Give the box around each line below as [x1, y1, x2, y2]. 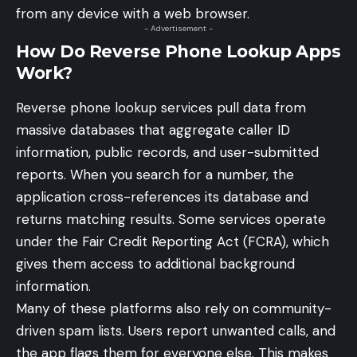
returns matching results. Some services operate [16, 210, 326, 228]
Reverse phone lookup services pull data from [16, 98, 306, 116]
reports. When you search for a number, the [16, 165, 294, 183]
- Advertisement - [144, 23, 213, 34]
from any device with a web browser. [16, 5, 249, 23]
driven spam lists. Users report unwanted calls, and [16, 321, 335, 339]
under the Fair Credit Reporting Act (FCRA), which [16, 232, 329, 250]
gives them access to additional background [16, 254, 295, 273]
